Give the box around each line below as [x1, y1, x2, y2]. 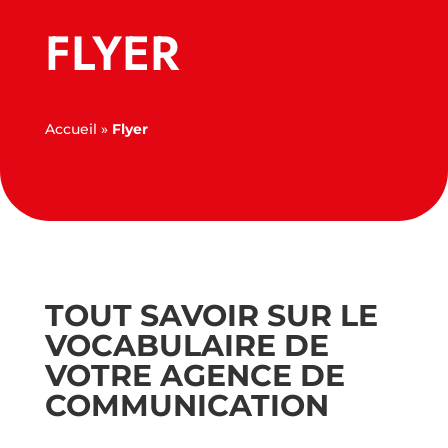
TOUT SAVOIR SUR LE [44, 297, 378, 334]
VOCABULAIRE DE [44, 327, 329, 364]
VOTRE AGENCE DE [44, 357, 345, 394]
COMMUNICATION [44, 387, 329, 424]
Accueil [44, 120, 97, 138]
